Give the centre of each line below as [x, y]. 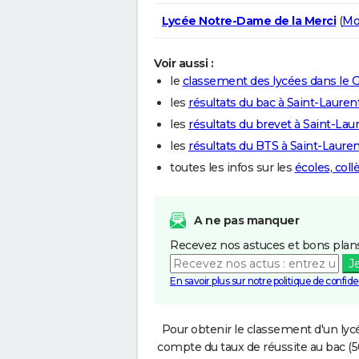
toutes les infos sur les [232, 167]
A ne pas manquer [246, 220]
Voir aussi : [184, 63]
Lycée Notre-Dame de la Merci [249, 20]
